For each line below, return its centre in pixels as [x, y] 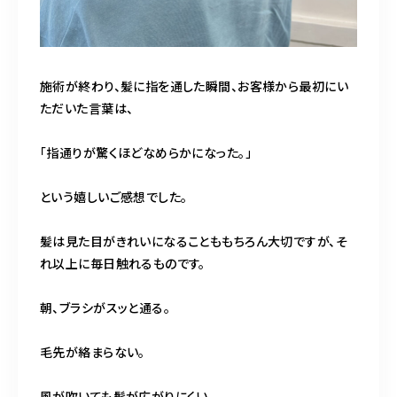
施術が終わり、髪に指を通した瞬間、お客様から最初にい [194, 86]
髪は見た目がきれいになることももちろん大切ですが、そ [194, 241]
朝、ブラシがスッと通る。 [105, 307]
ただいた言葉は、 [87, 108]
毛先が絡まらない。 [93, 351]
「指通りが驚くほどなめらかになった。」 [146, 152]
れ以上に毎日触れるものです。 [123, 263]
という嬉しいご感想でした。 [114, 196]
